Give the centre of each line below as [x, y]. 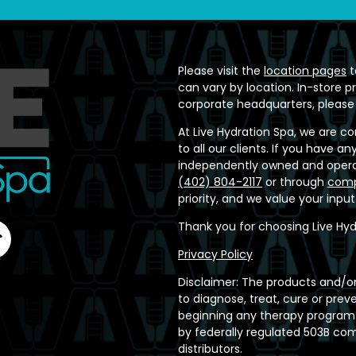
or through [295, 182]
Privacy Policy [215, 254]
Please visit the [221, 71]
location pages [305, 71]
